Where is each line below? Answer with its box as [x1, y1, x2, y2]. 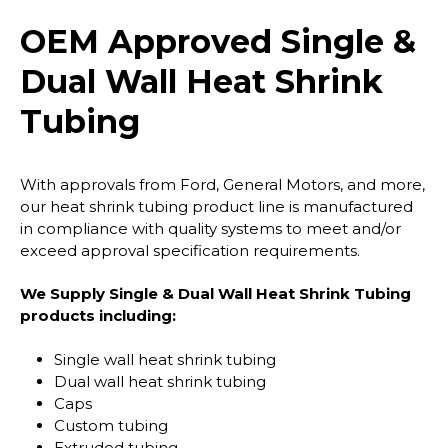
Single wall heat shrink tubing [54, 349, 277, 369]
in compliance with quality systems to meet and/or [20, 218, 401, 238]
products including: [20, 306, 176, 326]
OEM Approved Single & [20, 21, 416, 61]
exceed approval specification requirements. [20, 240, 360, 260]
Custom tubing [54, 415, 169, 435]
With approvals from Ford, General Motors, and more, [20, 174, 425, 194]
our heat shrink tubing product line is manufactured [20, 196, 413, 216]
